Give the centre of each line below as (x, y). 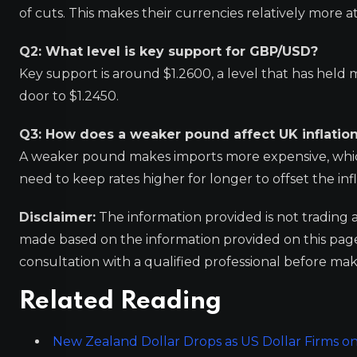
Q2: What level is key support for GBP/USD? (169, 51)
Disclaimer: (57, 217)
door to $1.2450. (69, 96)
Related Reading (120, 301)
